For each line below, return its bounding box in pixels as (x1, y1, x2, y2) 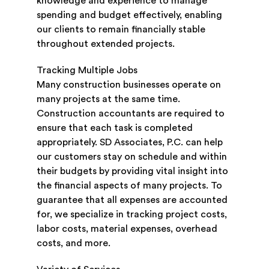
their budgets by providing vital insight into (36, 166, 228, 177)
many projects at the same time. (36, 94, 180, 104)
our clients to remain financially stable (36, 25, 205, 35)
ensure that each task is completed (36, 123, 193, 133)
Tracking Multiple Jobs (36, 65, 138, 76)
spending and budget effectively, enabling (36, 10, 222, 20)
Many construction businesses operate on (36, 80, 221, 90)
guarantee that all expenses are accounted (36, 195, 228, 205)
